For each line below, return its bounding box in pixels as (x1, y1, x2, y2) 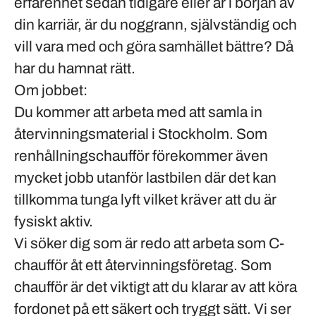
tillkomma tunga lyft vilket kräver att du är (14, 192, 276, 207)
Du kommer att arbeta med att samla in (14, 104, 262, 120)
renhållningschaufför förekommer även (14, 148, 268, 164)
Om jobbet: (14, 83, 87, 98)
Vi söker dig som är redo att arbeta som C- (14, 236, 284, 251)
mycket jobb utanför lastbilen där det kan (14, 170, 276, 186)
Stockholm (158, 126, 229, 142)
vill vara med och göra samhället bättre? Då (14, 39, 293, 54)
